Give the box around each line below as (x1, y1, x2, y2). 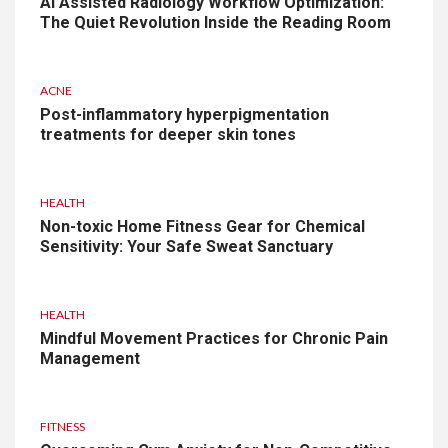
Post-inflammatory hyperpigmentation (40, 105, 329, 125)
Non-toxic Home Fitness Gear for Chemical (40, 217, 365, 237)
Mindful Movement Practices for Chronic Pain (40, 329, 388, 349)
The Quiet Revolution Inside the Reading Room (40, 13, 391, 33)
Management (40, 349, 140, 369)
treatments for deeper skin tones (40, 125, 296, 145)
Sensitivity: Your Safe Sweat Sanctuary (40, 237, 333, 257)
